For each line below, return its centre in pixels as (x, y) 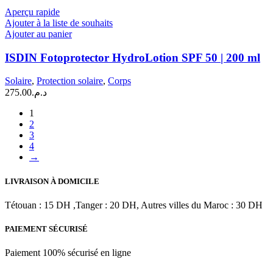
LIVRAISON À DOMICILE (52, 181)
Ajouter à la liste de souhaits (59, 23)
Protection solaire (70, 81)
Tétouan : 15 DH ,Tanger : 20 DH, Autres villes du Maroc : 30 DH (134, 205)
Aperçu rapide (32, 12)
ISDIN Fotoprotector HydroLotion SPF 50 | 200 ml (133, 57)
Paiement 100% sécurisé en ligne (68, 253)
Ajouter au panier (38, 34)
